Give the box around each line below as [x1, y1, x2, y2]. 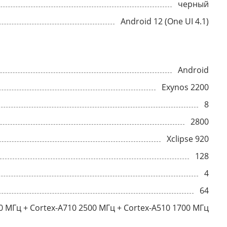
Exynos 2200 [162, 82, 209, 93]
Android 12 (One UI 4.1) [165, 16, 209, 27]
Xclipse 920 [167, 133, 209, 144]
